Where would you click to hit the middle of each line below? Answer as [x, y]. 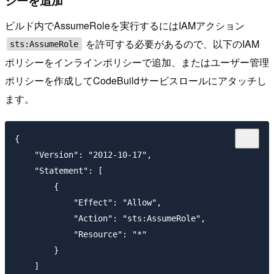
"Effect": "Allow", [88, 203]
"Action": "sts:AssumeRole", [110, 219]
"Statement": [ [59, 171]
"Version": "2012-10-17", [83, 155]
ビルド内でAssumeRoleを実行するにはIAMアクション [125, 26]
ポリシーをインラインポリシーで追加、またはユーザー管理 [137, 62]
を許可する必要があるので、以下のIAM [172, 44]
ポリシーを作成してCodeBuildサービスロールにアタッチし [136, 81]
